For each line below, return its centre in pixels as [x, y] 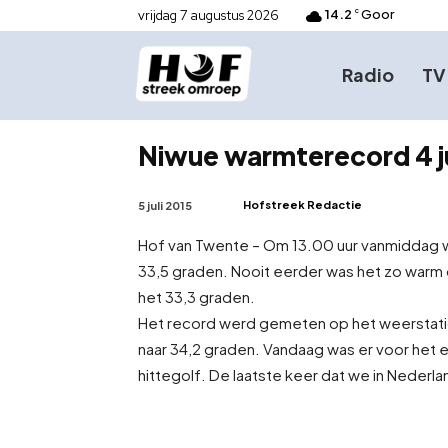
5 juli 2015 [165, 205]
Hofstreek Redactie [302, 204]
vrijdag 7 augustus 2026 [208, 15]
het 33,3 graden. [196, 296]
